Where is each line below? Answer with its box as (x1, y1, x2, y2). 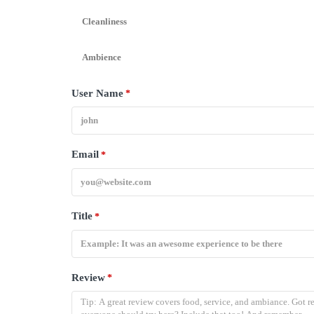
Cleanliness (82, 15, 127, 27)
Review (71, 271, 105, 283)
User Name (71, 87, 123, 99)
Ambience (82, 51, 121, 62)
